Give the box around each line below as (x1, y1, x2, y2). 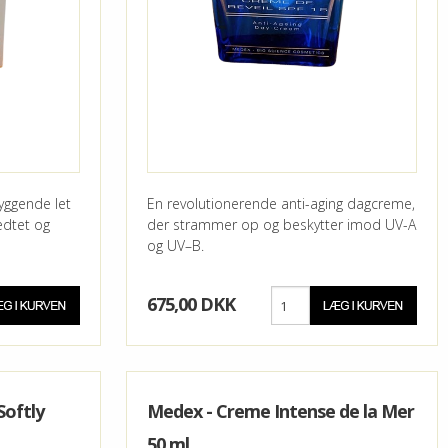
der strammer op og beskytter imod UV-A (146, 215, 416, 235)
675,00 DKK (146, 292, 235, 317)
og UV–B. (146, 236, 204, 256)
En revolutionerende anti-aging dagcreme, (146, 194, 415, 214)
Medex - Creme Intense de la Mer (146, 399, 414, 424)
